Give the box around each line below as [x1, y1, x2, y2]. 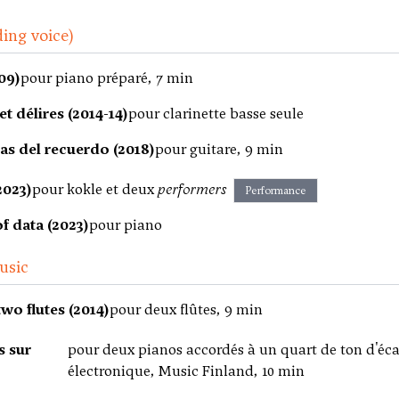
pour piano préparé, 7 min [20, 69, 193, 87]
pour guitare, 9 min [155, 140, 283, 159]
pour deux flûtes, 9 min [110, 300, 263, 319]
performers [158, 180, 226, 199]
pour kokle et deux [32, 180, 158, 199]
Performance [245, 183, 306, 198]
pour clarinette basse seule [128, 104, 304, 123]
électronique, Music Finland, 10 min [67, 362, 305, 380]
